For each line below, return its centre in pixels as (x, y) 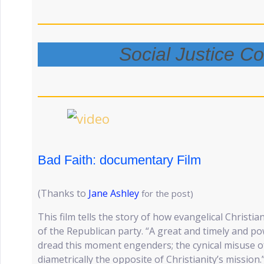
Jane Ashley (114, 193)
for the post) (167, 193)
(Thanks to (63, 193)
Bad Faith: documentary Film (119, 160)
